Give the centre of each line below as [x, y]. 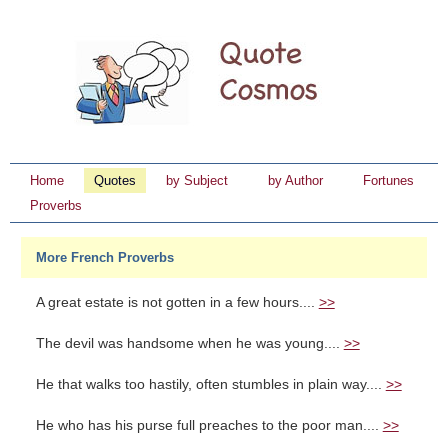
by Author [295, 180]
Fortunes [388, 180]
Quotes [115, 180]
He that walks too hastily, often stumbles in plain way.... [210, 384]
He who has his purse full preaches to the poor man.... [209, 425]
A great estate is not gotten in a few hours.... [177, 302]
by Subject [197, 180]
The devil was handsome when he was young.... [189, 343]
